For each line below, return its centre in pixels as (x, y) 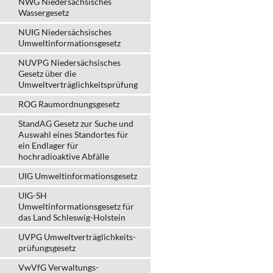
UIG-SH (33, 195)
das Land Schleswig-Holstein (72, 217)
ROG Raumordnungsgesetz (69, 104)
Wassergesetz (44, 12)
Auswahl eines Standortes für (73, 134)
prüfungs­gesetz (47, 248)
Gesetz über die (47, 73)
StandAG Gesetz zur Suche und (76, 123)
